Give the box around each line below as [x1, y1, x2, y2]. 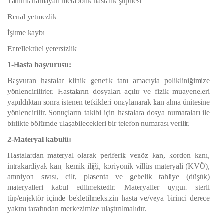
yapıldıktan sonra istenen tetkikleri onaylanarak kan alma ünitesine [7, 98, 210, 106]
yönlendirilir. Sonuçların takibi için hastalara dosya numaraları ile [7, 108, 210, 117]
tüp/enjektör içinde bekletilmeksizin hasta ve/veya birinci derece [7, 194, 210, 202]
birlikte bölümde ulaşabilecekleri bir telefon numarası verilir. [7, 119, 190, 127]
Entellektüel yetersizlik [7, 45, 77, 53]
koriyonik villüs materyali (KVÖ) [103, 162, 208, 170]
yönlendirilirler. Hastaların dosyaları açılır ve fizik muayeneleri [7, 87, 210, 95]
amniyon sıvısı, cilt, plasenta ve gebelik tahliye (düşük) [7, 172, 210, 181]
